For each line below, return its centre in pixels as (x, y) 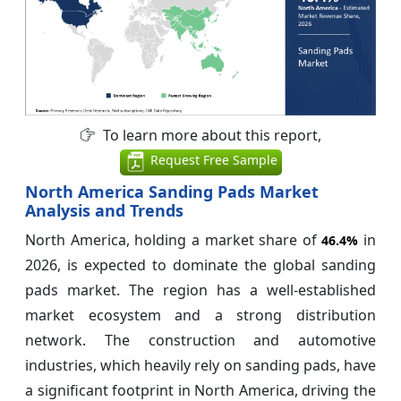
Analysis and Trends (104, 211)
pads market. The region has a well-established (200, 290)
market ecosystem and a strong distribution (200, 316)
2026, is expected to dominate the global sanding (200, 265)
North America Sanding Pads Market (172, 192)
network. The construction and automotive (200, 341)
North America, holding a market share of (174, 240)
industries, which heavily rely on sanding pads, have (200, 366)
